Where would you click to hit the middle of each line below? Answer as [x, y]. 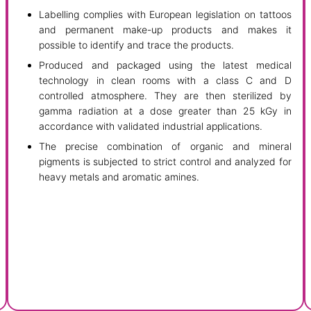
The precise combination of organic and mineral [165, 146]
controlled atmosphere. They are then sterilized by [165, 95]
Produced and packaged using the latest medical [165, 65]
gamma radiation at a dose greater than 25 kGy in [165, 110]
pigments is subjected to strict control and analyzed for [165, 161]
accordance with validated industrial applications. [151, 126]
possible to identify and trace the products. [137, 44]
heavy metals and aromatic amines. [119, 176]
